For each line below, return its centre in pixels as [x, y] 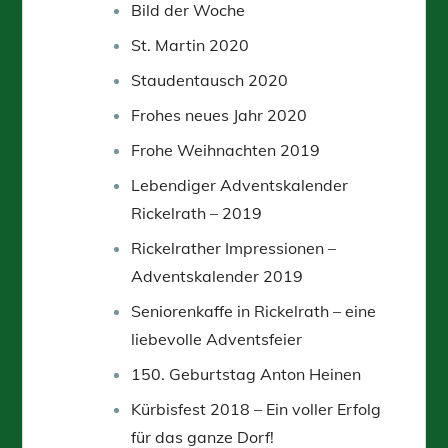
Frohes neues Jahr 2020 [219, 114]
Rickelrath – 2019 [197, 212]
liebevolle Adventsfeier [217, 338]
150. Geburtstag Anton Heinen [246, 373]
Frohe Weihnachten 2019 [226, 149]
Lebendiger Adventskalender [240, 184]
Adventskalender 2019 [217, 275]
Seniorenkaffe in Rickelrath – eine [254, 310]
